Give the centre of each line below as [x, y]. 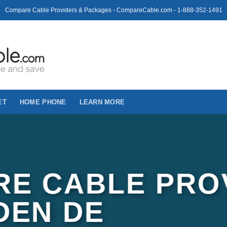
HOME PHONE [43, 102]
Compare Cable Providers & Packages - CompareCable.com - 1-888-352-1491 [113, 10]
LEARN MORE [102, 102]
